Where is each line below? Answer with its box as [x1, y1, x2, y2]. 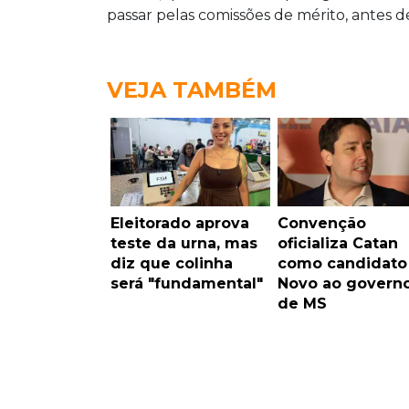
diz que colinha [110, 254, 233, 272]
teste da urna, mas [110, 234, 257, 252]
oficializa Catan [277, 234, 398, 252]
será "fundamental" [110, 274, 263, 292]
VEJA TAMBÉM [107, 76, 277, 103]
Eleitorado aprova [110, 214, 249, 232]
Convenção [277, 214, 366, 232]
